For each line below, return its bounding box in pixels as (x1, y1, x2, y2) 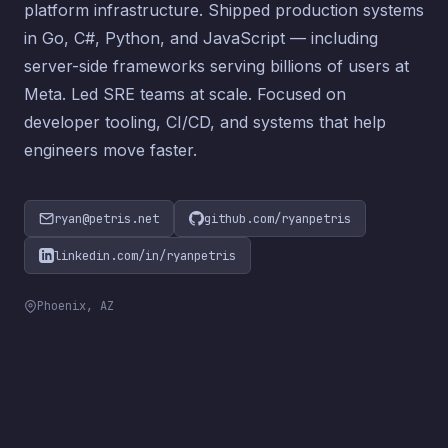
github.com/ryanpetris (204, 209, 351, 227)
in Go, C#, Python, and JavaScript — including (24, 27, 378, 48)
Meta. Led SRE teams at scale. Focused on (24, 83, 346, 104)
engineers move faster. (24, 139, 197, 160)
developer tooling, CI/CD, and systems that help (24, 111, 386, 132)
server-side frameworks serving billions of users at (24, 55, 409, 76)
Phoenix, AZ (37, 298, 114, 314)
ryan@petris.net (54, 209, 159, 227)
